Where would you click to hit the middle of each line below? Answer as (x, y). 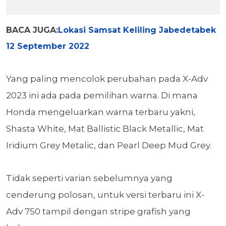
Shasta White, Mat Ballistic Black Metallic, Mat (105, 129)
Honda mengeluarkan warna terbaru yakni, (101, 112)
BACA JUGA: (32, 30)
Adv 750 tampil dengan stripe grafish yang (98, 212)
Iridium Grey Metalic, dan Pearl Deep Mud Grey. (110, 146)
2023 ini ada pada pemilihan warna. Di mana (102, 96)
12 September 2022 (48, 46)
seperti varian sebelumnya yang (102, 178)
